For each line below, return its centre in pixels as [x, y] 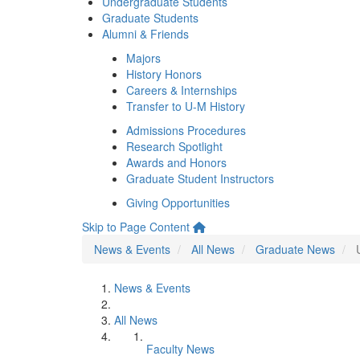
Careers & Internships [182, 90]
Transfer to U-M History [186, 106]
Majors [143, 58]
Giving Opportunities [178, 202]
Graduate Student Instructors [200, 178]
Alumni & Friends [145, 34]
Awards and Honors [176, 162]
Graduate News [295, 249]
